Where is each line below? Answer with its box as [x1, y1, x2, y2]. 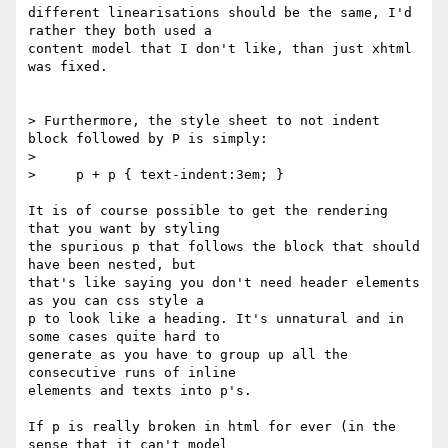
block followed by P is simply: [28, 131, 268, 147]
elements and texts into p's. [28, 383, 252, 399]
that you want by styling [28, 221, 220, 237]
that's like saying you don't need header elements [28, 275, 420, 291]
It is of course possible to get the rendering [28, 203, 388, 219]
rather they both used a [28, 23, 212, 39]
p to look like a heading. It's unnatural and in [28, 311, 404, 327]
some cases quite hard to [28, 329, 220, 345]
